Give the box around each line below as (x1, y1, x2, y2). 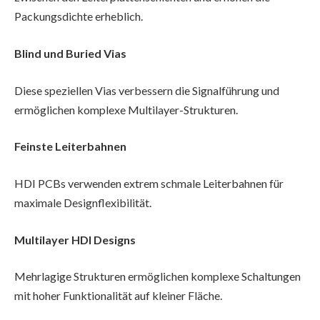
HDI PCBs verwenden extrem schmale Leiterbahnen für (14, 176, 284, 190)
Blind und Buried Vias (14, 46, 126, 61)
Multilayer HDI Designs (14, 232, 136, 246)
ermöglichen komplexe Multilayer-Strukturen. (14, 102, 238, 116)
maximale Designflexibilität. (14, 195, 151, 209)
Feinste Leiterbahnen (14, 139, 126, 154)
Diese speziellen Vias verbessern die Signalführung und (14, 83, 279, 97)
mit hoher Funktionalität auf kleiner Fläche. (14, 289, 222, 303)
